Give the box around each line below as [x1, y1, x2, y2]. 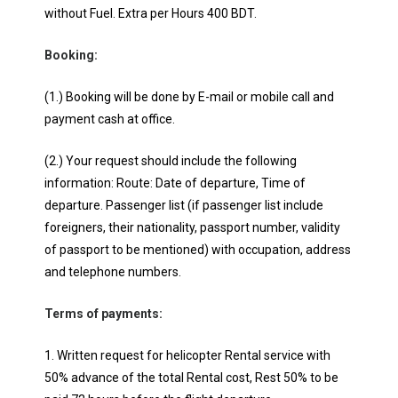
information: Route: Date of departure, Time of [44, 176, 306, 190]
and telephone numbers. [44, 265, 181, 279]
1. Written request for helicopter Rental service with [44, 348, 330, 362]
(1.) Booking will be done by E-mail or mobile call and [44, 90, 334, 104]
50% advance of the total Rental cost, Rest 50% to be [44, 370, 338, 385]
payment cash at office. [44, 112, 175, 126]
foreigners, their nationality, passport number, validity [44, 220, 340, 235]
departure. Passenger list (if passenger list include [44, 198, 323, 212]
